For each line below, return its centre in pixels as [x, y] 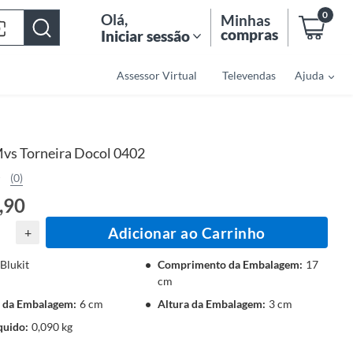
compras [249, 34]
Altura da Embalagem [210, 304]
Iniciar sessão [145, 35]
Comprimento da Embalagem [229, 264]
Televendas [249, 75]
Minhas [245, 20]
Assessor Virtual [157, 75]
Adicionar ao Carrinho [187, 232]
